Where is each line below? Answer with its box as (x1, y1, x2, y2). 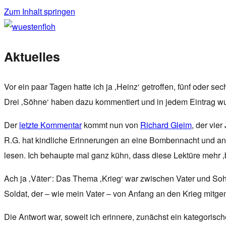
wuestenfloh (4, 29, 47, 40)
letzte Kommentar (19, 119, 82, 131)
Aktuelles (4, 47, 60, 66)
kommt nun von (82, 119, 140, 131)
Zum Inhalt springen (4, 6, 75, 17)
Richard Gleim (140, 119, 192, 131)
